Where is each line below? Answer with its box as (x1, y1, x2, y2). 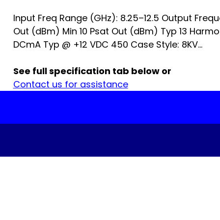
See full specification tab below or (13, 65, 171, 78)
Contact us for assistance (13, 78, 128, 91)
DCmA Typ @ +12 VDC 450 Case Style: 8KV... (13, 38, 202, 51)
